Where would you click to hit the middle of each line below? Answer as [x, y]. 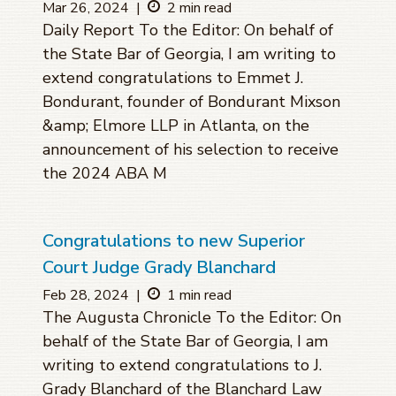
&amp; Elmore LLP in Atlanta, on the [176, 126]
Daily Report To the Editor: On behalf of [188, 30]
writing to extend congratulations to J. [182, 366]
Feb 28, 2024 [86, 296]
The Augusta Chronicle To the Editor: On [192, 318]
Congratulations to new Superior [174, 241]
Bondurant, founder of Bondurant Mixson [191, 102]
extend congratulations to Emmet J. [173, 78]
